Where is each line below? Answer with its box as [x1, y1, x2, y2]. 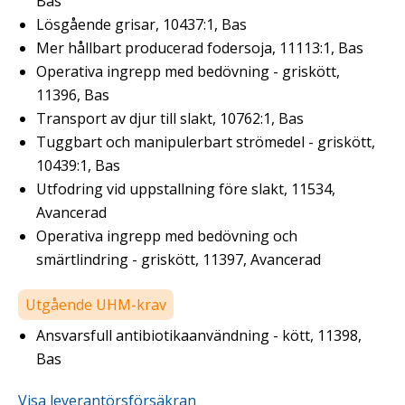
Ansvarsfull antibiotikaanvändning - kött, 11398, [36, 325, 362, 345]
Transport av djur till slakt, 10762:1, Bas [36, 108, 304, 128]
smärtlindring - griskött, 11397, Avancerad [36, 250, 321, 269]
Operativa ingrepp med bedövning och [36, 226, 297, 246]
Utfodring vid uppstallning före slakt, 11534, [36, 179, 335, 199]
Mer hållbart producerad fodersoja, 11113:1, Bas [36, 38, 363, 58]
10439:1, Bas [36, 155, 120, 175]
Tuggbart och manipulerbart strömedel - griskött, [36, 132, 375, 152]
